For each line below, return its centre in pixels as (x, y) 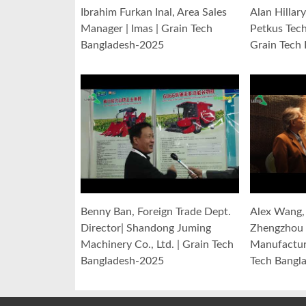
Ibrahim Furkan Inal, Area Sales (154, 13)
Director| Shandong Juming (146, 228)
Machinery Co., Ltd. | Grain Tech (157, 245)
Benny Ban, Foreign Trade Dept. (156, 212)
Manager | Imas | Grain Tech (147, 29)
